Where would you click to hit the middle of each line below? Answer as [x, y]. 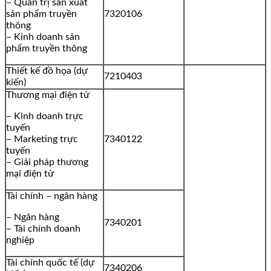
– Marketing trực [42, 139]
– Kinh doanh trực [45, 116]
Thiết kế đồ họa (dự [47, 71]
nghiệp [20, 240]
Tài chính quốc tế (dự [50, 263]
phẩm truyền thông [47, 49]
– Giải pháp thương [47, 162]
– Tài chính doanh [43, 229]
